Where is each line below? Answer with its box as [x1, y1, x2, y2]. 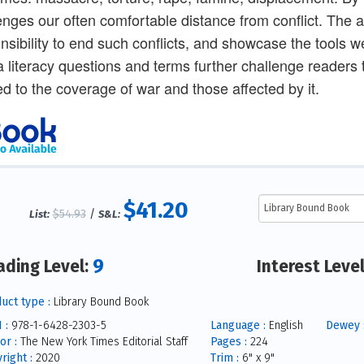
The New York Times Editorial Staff [16, 334, 188, 349]
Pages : [210, 334, 247, 349]
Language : [210, 318, 266, 332]
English [265, 318, 303, 332]
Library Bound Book [50, 294, 149, 309]
